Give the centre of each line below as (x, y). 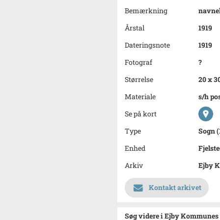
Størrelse (139, 79)
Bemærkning (146, 11)
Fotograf (138, 62)
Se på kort (141, 114)
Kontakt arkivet (175, 187)
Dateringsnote (147, 45)
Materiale (140, 96)
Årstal (135, 28)
